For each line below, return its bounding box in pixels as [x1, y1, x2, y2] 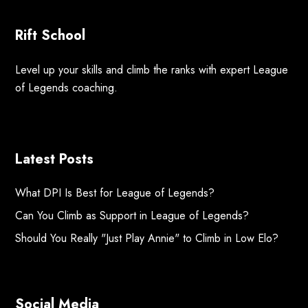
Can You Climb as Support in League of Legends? [15, 208, 250, 224]
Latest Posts [15, 149, 94, 170]
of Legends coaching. [15, 80, 118, 96]
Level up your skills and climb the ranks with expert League [15, 62, 289, 78]
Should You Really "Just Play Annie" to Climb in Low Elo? [15, 230, 279, 247]
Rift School [15, 25, 86, 46]
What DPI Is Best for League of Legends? [15, 185, 215, 201]
